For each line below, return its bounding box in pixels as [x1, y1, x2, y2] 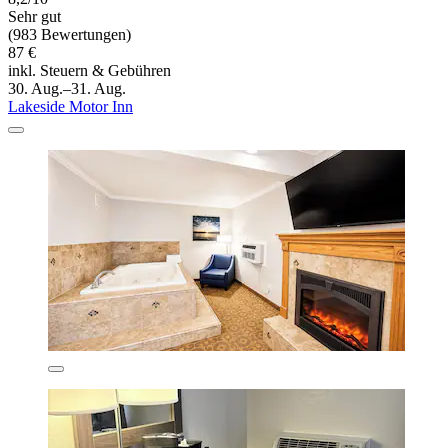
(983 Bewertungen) [8, 26, 131, 44]
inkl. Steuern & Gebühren [8, 62, 171, 80]
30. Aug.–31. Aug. [8, 80, 126, 98]
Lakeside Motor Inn [8, 98, 133, 116]
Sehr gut [8, 8, 61, 26]
